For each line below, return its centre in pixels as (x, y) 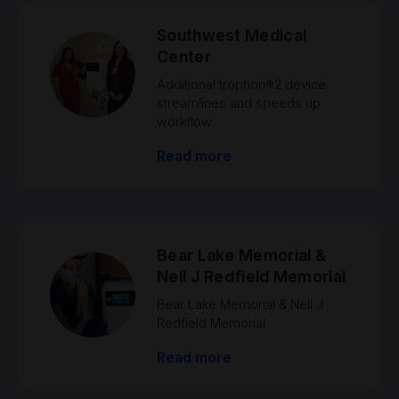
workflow (184, 122)
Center (184, 57)
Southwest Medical (232, 35)
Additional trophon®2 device (241, 84)
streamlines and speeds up (239, 103)
